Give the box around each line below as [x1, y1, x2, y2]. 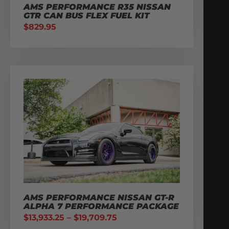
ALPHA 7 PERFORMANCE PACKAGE [24, 201, 179, 211]
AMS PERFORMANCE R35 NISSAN [24, 2, 171, 12]
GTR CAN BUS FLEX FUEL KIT [24, 10, 149, 20]
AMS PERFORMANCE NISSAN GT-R [24, 192, 174, 202]
